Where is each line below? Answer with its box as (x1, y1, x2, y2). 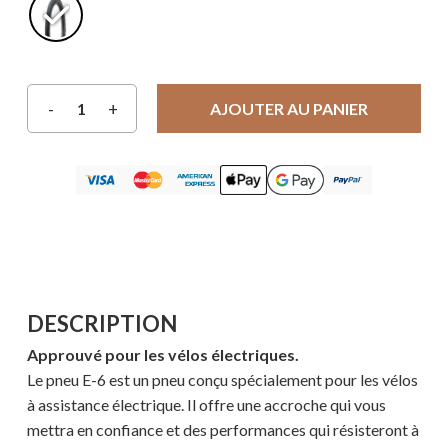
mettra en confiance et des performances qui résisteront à (26, 420, 419, 440)
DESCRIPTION (26, 310, 177, 338)
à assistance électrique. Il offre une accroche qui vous (26, 395, 386, 415)
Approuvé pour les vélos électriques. (26, 345, 299, 365)
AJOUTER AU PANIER (209, 99, 368, 119)
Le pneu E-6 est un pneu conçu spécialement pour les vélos (26, 370, 418, 390)
